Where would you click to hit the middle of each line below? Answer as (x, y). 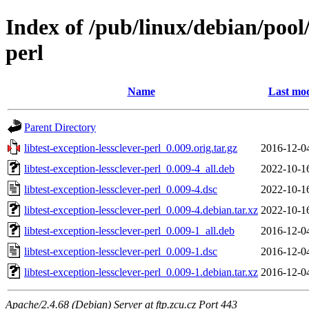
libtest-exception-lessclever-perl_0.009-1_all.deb (129, 230)
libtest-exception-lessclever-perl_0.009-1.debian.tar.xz (141, 272)
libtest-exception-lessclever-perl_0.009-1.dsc (121, 251)
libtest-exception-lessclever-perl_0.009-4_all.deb (129, 168)
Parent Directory (60, 127)
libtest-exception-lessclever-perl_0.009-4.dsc (121, 189)
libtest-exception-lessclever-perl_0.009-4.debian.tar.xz (141, 210)
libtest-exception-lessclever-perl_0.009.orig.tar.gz (131, 148)
